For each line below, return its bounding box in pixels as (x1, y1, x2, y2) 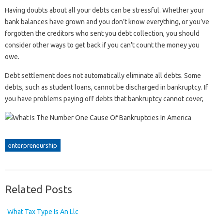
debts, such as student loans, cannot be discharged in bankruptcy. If (5, 83, 208, 92)
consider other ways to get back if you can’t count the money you (5, 41, 200, 49)
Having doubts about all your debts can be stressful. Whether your (5, 6, 204, 15)
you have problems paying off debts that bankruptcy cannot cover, (5, 95, 203, 103)
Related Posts (5, 183, 72, 196)
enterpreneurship (8, 142, 57, 149)
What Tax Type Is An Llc (7, 208, 78, 216)
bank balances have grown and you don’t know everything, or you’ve (5, 18, 209, 26)
